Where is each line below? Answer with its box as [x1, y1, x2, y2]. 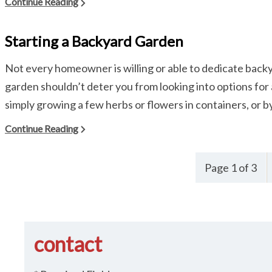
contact [34, 231, 103, 257]
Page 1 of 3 [205, 161, 257, 175]
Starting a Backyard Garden [5, 32, 183, 50]
